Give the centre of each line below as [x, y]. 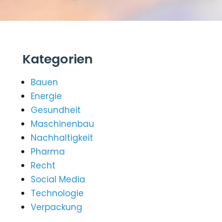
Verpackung [57, 207]
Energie [47, 96]
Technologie [57, 193]
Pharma [48, 152]
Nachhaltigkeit [62, 138]
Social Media [58, 179]
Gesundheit [56, 110]
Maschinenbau [63, 124]
